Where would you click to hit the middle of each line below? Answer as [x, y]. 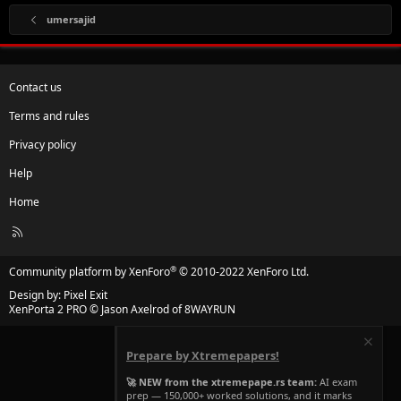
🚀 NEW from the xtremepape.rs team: [222, 381]
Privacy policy [43, 145]
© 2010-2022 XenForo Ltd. [244, 272]
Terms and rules [49, 116]
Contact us [35, 88]
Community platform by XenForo [90, 272]
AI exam [337, 381]
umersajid [71, 20]
